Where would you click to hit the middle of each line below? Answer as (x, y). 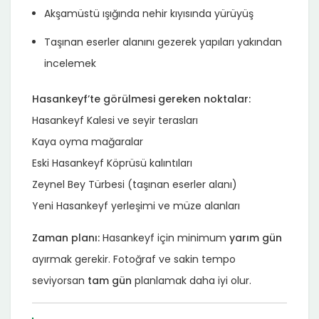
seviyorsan (60, 280)
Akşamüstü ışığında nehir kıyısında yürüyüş (149, 13)
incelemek (70, 63)
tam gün (110, 280)
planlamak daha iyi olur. (192, 280)
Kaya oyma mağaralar (88, 141)
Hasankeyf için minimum (164, 237)
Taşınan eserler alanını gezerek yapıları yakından (163, 42)
